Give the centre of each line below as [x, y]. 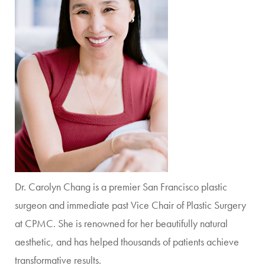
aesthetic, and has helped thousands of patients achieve [127, 242]
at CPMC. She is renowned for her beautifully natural [121, 223]
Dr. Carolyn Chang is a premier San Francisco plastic [121, 187]
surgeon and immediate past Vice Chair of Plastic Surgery [130, 205]
